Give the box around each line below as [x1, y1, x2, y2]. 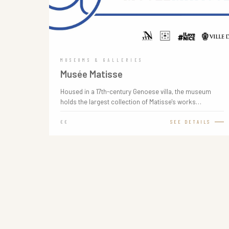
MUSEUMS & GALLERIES [60, 57, 143, 63]
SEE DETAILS [170, 119, 211, 125]
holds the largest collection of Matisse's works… [60, 98, 201, 106]
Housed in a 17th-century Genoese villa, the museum [60, 87, 211, 96]
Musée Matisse [60, 68, 123, 80]
